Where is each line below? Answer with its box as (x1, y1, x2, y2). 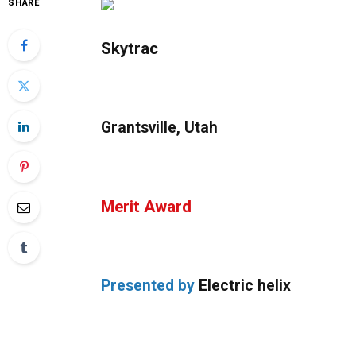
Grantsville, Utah (101, 118, 219, 137)
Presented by (101, 276, 195, 295)
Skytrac (101, 39, 159, 59)
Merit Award (101, 197, 192, 217)
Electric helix (195, 276, 292, 295)
